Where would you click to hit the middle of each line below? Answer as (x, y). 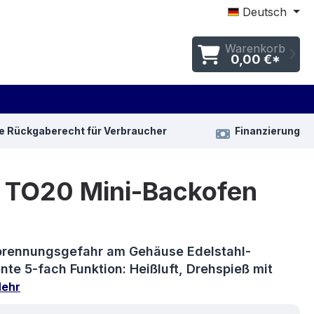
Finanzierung (267, 131)
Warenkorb (255, 48)
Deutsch (265, 12)
